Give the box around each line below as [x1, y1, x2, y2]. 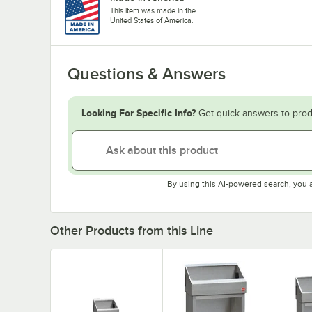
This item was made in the [110, 6, 196, 15]
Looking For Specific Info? [81, 107, 196, 118]
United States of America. [110, 15, 194, 24]
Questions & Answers [68, 64, 226, 83]
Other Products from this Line [50, 223, 213, 237]
